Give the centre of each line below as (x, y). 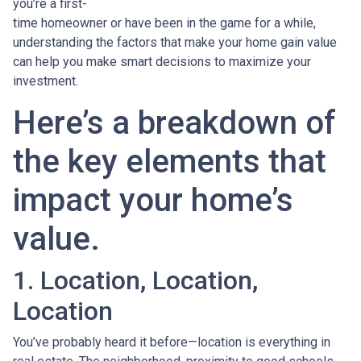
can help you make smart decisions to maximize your (162, 62)
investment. (46, 81)
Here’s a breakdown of (174, 123)
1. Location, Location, (135, 281)
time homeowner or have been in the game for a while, (164, 23)
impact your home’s (153, 201)
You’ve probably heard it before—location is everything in (172, 342)
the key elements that (170, 162)
